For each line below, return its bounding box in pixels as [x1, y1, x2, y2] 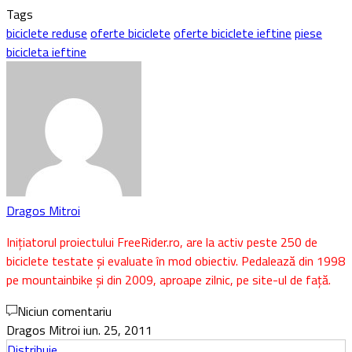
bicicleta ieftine [6, 42, 86, 61]
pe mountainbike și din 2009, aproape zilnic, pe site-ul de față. [6, 269, 331, 289]
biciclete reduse [6, 23, 87, 42]
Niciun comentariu [17, 301, 112, 321]
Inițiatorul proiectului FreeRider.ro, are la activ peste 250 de [6, 232, 317, 251]
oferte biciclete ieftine [174, 23, 291, 42]
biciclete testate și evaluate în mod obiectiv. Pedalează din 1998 [6, 251, 345, 270]
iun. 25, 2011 [83, 320, 152, 339]
